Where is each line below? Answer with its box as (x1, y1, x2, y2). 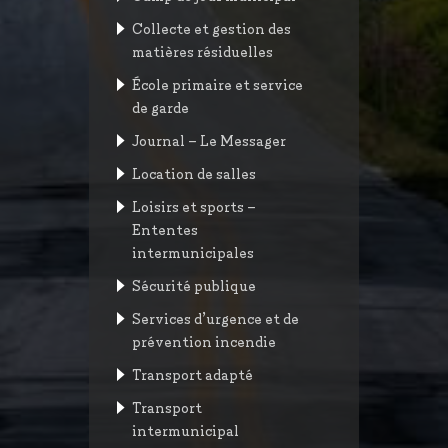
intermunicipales (132, 242, 254, 262)
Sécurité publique (132, 275, 256, 295)
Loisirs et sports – (132, 196, 256, 216)
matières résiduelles (132, 41, 273, 61)
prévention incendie (132, 331, 276, 351)
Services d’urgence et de (132, 308, 299, 328)
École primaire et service (132, 74, 303, 94)
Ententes (132, 219, 198, 239)
